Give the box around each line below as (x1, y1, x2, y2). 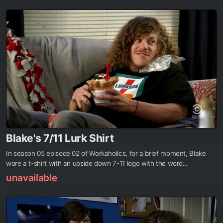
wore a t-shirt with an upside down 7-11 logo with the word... (6, 159, 189, 167)
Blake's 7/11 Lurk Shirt (6, 131, 114, 144)
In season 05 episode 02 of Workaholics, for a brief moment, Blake (6, 149, 206, 157)
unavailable (6, 172, 57, 184)
